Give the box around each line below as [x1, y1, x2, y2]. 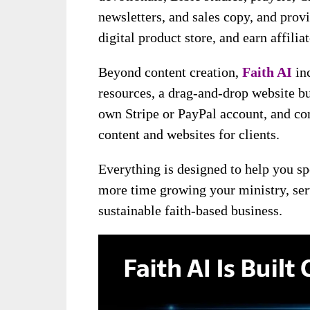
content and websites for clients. [98, 126, 280, 142]
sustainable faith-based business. [98, 202, 282, 218]
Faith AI [242, 64, 292, 80]
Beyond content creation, [98, 64, 242, 80]
